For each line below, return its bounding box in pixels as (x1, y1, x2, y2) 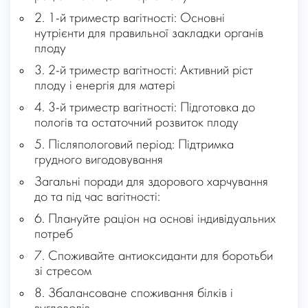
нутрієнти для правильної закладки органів (34, 27, 263, 41)
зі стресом (34, 265, 91, 279)
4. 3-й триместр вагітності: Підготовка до (34, 101, 255, 115)
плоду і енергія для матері (34, 79, 175, 93)
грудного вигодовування (34, 153, 163, 168)
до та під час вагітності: (34, 190, 160, 205)
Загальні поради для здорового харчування (34, 175, 268, 190)
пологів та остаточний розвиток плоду (34, 116, 239, 131)
